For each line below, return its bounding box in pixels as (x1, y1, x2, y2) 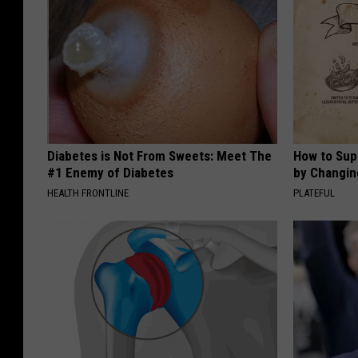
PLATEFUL (293, 187, 336, 200)
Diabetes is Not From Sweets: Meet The (47, 148, 272, 165)
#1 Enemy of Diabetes (47, 165, 173, 181)
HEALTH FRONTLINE (47, 187, 129, 200)
